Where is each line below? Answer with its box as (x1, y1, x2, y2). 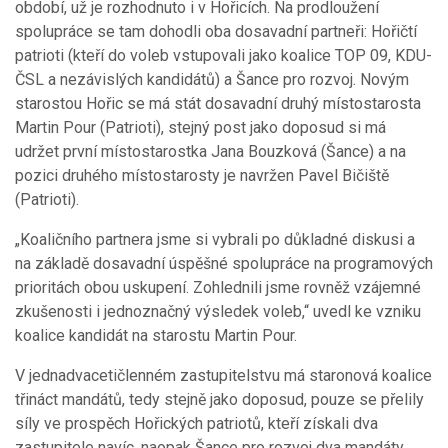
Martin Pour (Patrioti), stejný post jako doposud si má (15, 117, 386, 137)
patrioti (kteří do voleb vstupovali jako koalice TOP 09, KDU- (15, 45, 432, 65)
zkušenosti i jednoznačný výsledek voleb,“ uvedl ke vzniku (15, 301, 421, 321)
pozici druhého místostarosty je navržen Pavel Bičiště (15, 165, 389, 185)
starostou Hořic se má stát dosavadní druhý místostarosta (15, 93, 421, 113)
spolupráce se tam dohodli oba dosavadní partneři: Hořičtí (15, 21, 417, 41)
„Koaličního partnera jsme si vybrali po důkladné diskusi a (15, 229, 415, 249)
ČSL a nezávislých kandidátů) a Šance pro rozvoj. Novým (15, 69, 409, 89)
